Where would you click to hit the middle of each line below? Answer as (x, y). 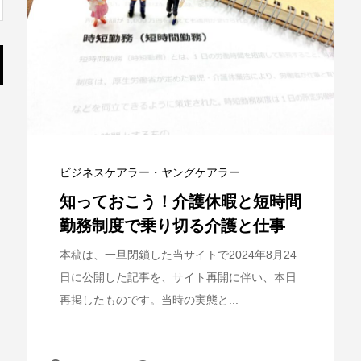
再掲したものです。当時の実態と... (149, 300)
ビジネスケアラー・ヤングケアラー (150, 173)
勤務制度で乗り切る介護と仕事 (172, 226)
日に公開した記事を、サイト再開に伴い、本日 (178, 278)
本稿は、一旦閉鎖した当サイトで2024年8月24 (178, 255)
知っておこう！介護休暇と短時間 (180, 202)
